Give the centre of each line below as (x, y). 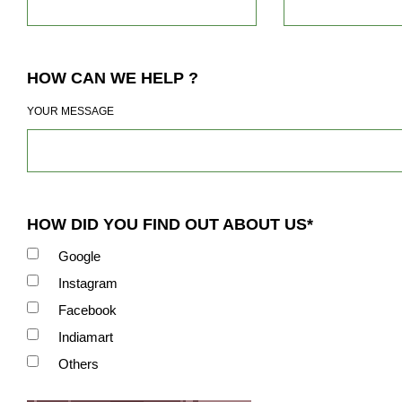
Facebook (87, 310)
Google (79, 257)
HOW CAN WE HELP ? (113, 79)
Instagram (88, 284)
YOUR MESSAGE (70, 112)
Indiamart (86, 337)
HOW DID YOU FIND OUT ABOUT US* (170, 225)
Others (79, 364)
